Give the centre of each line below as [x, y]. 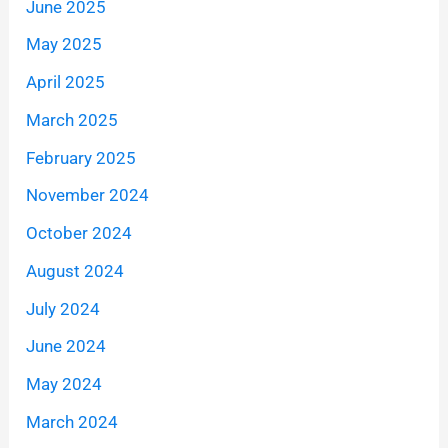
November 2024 [88, 195]
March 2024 [72, 421]
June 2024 [66, 346]
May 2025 [64, 44]
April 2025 [66, 82]
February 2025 [81, 157]
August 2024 [75, 270]
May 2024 [64, 384]
